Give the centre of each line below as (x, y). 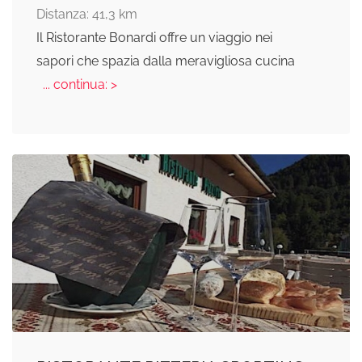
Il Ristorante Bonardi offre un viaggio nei (154, 37)
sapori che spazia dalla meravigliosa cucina (166, 61)
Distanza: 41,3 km (87, 14)
